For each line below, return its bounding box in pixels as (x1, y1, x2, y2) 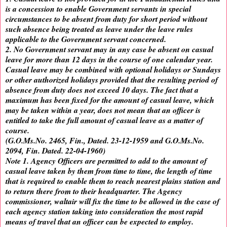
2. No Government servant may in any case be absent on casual (6, 44, 213, 55)
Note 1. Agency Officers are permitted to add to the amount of (6, 155, 207, 167)
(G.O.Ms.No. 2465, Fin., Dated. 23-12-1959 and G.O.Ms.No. (6, 135, 204, 146)
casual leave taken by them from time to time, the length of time (6, 165, 212, 177)
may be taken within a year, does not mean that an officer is (6, 104, 201, 116)
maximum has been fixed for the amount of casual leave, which (6, 94, 214, 106)
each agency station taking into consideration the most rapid (6, 206, 203, 217)
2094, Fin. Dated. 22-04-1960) (6, 145, 105, 157)
